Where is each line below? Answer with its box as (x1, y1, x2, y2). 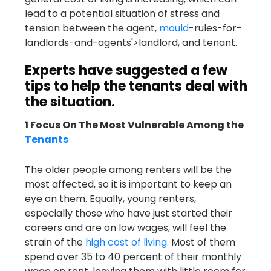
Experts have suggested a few (24, 61, 227, 80)
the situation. (24, 93, 115, 111)
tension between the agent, (24, 21, 159, 35)
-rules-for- (188, 21, 242, 35)
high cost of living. (82, 235, 169, 249)
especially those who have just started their (24, 206, 232, 220)
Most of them (168, 235, 235, 249)
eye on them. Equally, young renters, (24, 192, 196, 206)
